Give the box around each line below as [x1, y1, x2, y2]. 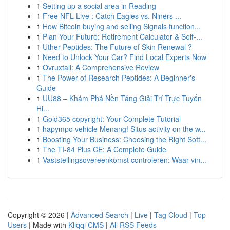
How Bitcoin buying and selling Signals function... [43, 21, 201, 31]
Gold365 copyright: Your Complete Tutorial [43, 113, 181, 124]
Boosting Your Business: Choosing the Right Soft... [43, 134, 206, 144]
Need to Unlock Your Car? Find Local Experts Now [43, 52, 206, 62]
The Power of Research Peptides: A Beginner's [43, 72, 195, 83]
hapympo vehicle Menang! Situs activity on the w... [43, 124, 206, 134]
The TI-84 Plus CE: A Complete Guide [43, 144, 166, 155]
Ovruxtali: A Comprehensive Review [43, 62, 159, 72]
